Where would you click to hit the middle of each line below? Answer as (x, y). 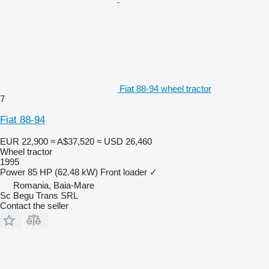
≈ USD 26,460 (124, 141)
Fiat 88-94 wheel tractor (165, 88)
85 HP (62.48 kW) (63, 172)
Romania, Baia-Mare (54, 185)
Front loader (124, 172)
